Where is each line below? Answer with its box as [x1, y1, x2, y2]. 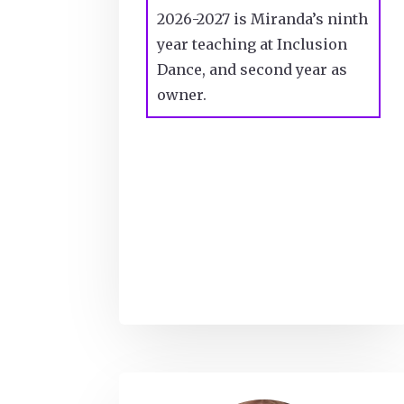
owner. [157, 85, 207, 104]
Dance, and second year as [157, 60, 347, 78]
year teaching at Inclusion [157, 34, 347, 53]
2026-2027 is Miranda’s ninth [157, 9, 368, 28]
